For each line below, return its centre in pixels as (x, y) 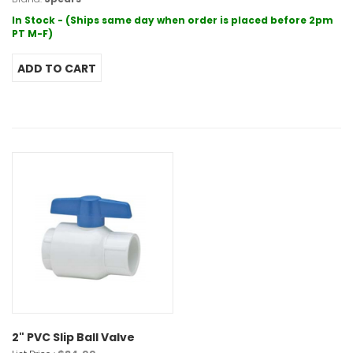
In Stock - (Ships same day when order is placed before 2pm (173, 20)
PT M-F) (32, 34)
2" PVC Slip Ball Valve (73, 338)
